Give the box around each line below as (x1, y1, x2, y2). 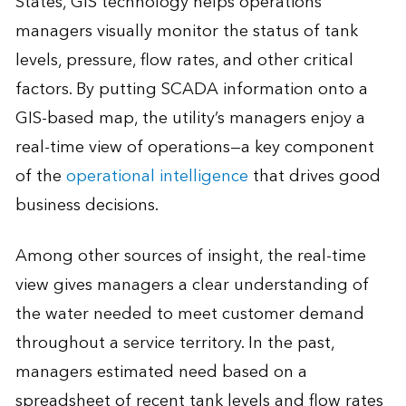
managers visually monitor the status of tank (14, 17, 358, 46)
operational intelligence (65, 162, 248, 191)
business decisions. (14, 191, 159, 220)
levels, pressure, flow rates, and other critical (14, 46, 353, 75)
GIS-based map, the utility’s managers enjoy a (14, 104, 365, 133)
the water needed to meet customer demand (14, 300, 364, 329)
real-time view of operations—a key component (14, 133, 374, 162)
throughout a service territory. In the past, (14, 329, 334, 358)
